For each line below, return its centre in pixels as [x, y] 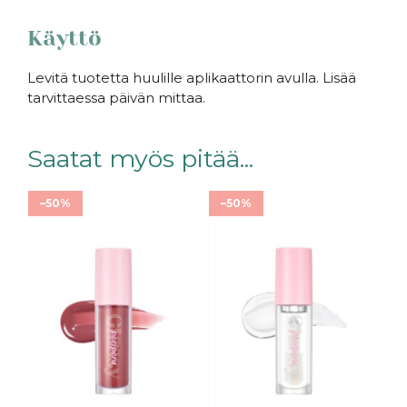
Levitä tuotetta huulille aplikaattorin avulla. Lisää [192, 78]
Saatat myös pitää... [140, 159]
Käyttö [65, 39]
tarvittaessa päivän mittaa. [116, 98]
